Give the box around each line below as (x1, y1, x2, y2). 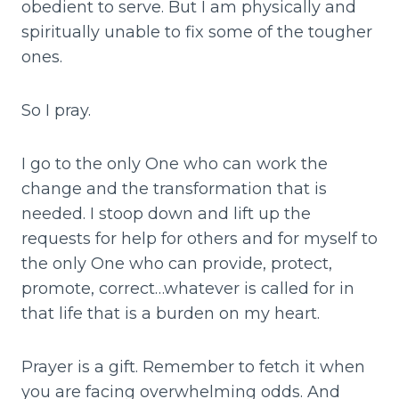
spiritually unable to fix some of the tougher (21, 22, 372, 43)
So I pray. (21, 101, 95, 121)
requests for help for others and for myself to (21, 229, 378, 249)
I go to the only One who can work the (21, 154, 328, 175)
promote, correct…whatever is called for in (21, 279, 354, 299)
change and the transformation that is (21, 179, 327, 199)
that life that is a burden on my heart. (21, 304, 324, 324)
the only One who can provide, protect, (21, 254, 332, 274)
